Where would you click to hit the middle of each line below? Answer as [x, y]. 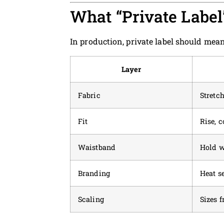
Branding [94, 173]
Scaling [91, 199]
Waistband [97, 147]
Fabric [89, 95]
